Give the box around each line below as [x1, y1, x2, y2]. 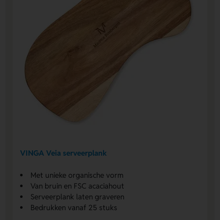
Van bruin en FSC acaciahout [30, 181, 125, 191]
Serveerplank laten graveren [30, 192, 125, 202]
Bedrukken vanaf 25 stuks [30, 203, 118, 213]
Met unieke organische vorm [30, 170, 124, 180]
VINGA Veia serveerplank [20, 148, 107, 158]
